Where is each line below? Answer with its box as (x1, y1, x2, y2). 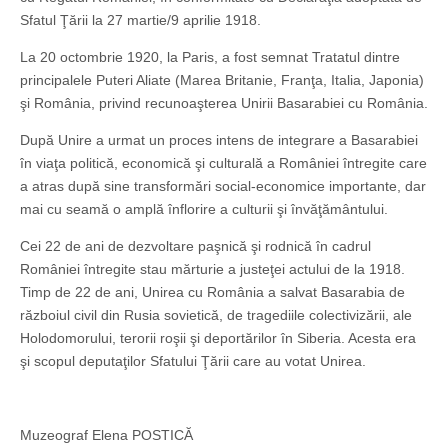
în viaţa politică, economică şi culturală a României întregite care (20, 155, 427, 172)
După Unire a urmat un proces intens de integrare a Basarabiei (20, 132, 418, 149)
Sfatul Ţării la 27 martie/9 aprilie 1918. (20, 12, 261, 29)
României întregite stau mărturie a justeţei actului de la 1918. (20, 261, 405, 278)
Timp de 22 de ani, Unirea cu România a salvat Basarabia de (20, 284, 405, 301)
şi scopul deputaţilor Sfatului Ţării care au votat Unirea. (20, 353, 366, 370)
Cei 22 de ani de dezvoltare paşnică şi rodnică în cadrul (20, 238, 371, 255)
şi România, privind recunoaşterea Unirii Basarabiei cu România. (20, 95, 428, 112)
